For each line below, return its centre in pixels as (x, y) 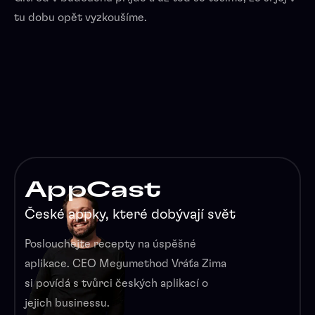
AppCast (92, 189)
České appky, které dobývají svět (130, 214)
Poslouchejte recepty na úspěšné (110, 244)
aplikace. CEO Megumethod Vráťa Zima (125, 263)
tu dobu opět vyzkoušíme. (81, 17)
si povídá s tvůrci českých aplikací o (116, 283)
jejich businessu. (67, 303)
